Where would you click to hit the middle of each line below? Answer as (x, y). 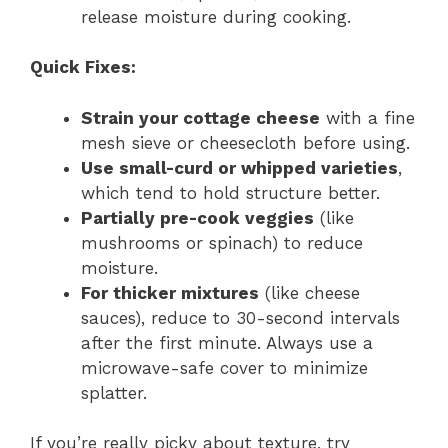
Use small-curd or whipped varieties (239, 167)
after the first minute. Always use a (227, 342)
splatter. (114, 392)
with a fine (367, 117)
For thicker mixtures (170, 292)
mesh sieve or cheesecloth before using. (245, 142)
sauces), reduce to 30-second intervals (240, 317)
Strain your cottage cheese (200, 117)
